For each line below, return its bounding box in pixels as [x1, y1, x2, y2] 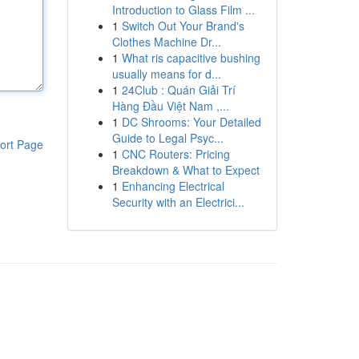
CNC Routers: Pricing [121, 146, 230, 162]
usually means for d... [111, 66, 221, 82]
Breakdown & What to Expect [111, 162, 260, 178]
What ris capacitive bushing [121, 50, 260, 66]
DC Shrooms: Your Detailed [121, 114, 261, 130]
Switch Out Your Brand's [121, 18, 244, 34]
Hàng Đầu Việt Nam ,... [111, 98, 229, 114]
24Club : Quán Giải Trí [121, 82, 236, 98]
